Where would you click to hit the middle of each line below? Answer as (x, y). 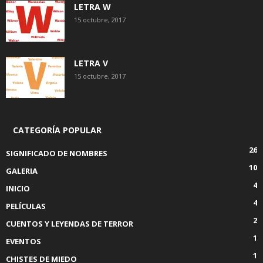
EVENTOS (23, 241)
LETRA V (91, 63)
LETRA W (92, 7)
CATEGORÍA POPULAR (57, 130)
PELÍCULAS (26, 206)
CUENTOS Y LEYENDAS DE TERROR (70, 224)
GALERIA (22, 171)
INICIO (18, 188)
